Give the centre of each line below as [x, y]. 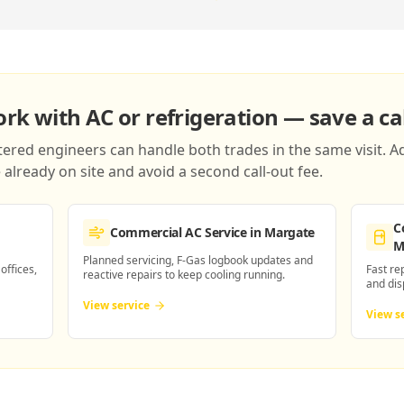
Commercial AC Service [179, 232]
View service [116, 305]
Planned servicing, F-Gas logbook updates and [198, 260]
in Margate [280, 232]
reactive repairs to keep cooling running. [184, 275]
